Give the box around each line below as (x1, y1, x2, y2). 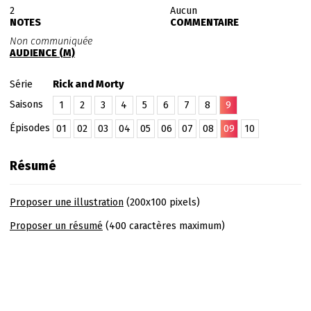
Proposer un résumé (9, 220, 103, 232)
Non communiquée (9, 35, 92, 47)
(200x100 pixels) (123, 196, 200, 208)
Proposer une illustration (9, 196, 124, 208)
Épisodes (9, 122, 53, 134)
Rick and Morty (52, 78, 124, 90)
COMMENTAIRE (169, 17, 239, 28)
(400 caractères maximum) (102, 220, 225, 232)
